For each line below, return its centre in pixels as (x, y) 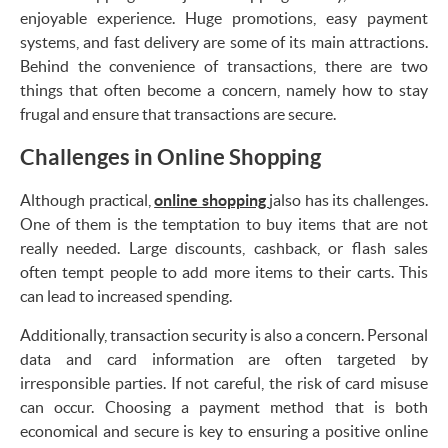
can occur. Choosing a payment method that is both (224, 406)
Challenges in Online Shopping (170, 156)
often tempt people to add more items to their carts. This (224, 271)
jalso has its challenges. (349, 199)
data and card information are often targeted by (224, 358)
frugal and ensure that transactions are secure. (178, 113)
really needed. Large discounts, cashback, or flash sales (224, 247)
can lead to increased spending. (126, 295)
